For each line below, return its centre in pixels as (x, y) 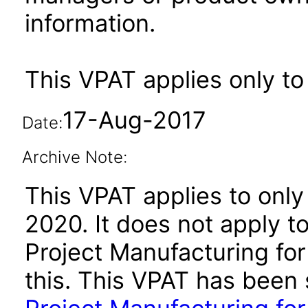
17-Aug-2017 (134, 120)
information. (90, 23)
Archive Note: (74, 157)
